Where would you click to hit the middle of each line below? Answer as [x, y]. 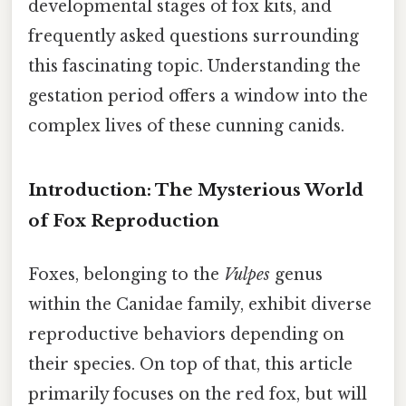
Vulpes [247, 274]
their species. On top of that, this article [190, 364]
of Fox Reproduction [124, 220]
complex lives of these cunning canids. [186, 126]
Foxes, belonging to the [126, 274]
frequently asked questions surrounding [193, 36]
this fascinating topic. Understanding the [194, 66]
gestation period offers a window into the [198, 96]
